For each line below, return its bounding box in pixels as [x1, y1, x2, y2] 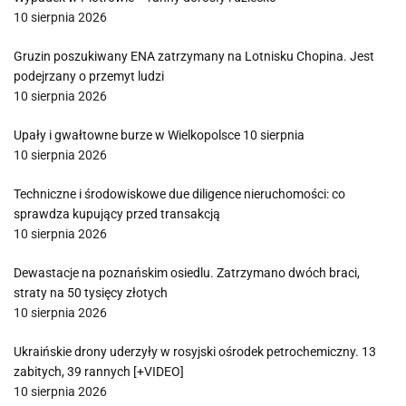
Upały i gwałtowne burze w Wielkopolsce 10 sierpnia [14, 128, 304, 142]
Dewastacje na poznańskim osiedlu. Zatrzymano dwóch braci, [14, 266, 360, 280]
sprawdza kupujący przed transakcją [14, 207, 220, 221]
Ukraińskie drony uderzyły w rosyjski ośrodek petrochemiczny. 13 [14, 344, 376, 359]
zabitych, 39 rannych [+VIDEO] [14, 364, 184, 379]
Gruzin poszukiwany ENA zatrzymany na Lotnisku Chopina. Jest [14, 49, 374, 63]
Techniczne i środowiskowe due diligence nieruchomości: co [14, 187, 345, 201]
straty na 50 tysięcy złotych [14, 285, 168, 300]
